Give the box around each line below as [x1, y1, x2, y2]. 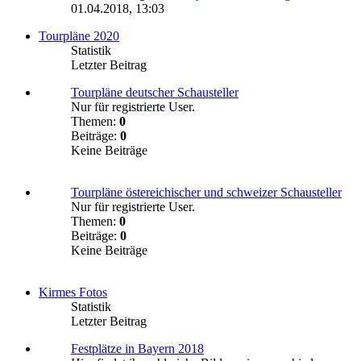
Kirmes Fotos [39, 284, 107, 299]
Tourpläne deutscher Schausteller [71, 85, 239, 99]
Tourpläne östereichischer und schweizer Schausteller [71, 185, 342, 199]
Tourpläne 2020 [39, 28, 119, 43]
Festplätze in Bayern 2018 [71, 341, 204, 355]
